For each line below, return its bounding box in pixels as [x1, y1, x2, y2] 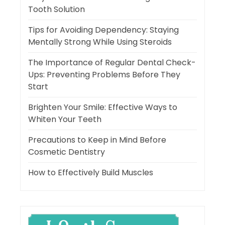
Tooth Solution [28, 4, 85, 16]
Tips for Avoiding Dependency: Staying [28, 24, 179, 36]
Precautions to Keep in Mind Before [28, 134, 166, 146]
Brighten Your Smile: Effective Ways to [28, 101, 177, 114]
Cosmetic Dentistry [28, 146, 105, 158]
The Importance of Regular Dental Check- [28, 57, 196, 69]
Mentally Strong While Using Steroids [28, 36, 172, 48]
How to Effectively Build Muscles [28, 167, 153, 179]
